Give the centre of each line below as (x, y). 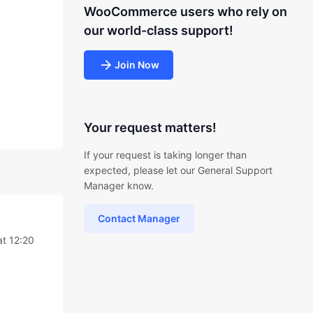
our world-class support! (158, 30)
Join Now (137, 65)
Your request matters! (150, 128)
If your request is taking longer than (165, 155)
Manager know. (118, 185)
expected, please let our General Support (178, 170)
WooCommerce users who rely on (185, 12)
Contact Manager (139, 218)
